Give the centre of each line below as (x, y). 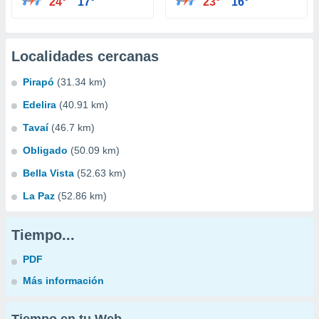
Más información (63, 281)
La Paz (39, 196)
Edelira (40, 105)
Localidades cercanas (85, 56)
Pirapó (38, 82)
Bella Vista (48, 173)
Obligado (45, 150)
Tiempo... (43, 235)
